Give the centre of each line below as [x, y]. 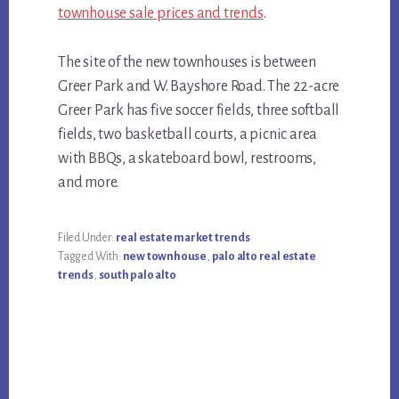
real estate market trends [183, 238]
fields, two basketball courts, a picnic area [188, 135]
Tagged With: [90, 257]
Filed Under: [87, 238]
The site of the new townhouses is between [187, 63]
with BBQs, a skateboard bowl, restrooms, [187, 159]
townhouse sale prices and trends [161, 14]
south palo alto [137, 276]
